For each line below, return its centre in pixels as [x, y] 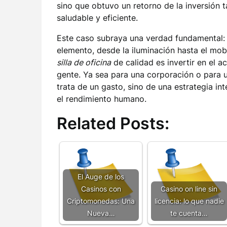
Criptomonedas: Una [101, 201]
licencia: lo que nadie [189, 201]
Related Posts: [113, 123]
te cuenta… [189, 213]
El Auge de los [101, 177]
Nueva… [101, 213]
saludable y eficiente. [97, 18]
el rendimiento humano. [102, 99]
